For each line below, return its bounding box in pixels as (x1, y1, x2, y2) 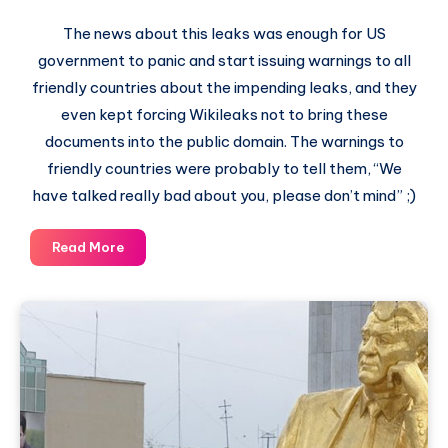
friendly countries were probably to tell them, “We (46, 159, 402, 178)
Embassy (123, 422, 183, 438)
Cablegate (123, 238, 195, 254)
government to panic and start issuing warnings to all (37, 51, 411, 70)
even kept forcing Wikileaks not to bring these (60, 105, 388, 124)
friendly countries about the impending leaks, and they (31, 78, 417, 97)
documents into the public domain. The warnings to (44, 132, 404, 151)
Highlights (123, 330, 192, 346)
